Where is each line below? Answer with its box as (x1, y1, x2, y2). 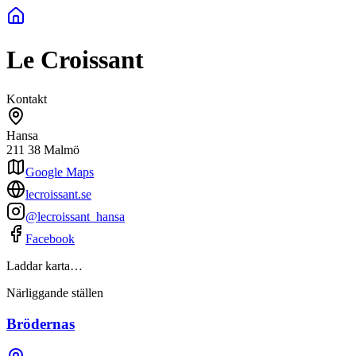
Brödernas (6, 315, 75, 332)
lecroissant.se (25, 187, 91, 201)
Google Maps (25, 164, 94, 179)
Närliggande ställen (6, 285, 103, 300)
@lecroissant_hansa (25, 209, 125, 223)
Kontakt (6, 91, 47, 106)
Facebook (25, 231, 75, 246)
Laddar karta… (6, 258, 83, 273)
